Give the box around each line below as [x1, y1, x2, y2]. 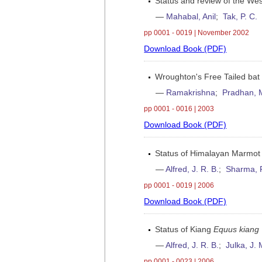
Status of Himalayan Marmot [155, 149, 261, 158]
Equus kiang [213, 225, 260, 235]
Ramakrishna [166, 88, 216, 98]
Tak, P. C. [223, 12, 258, 21]
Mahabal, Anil [166, 12, 216, 21]
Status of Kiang [155, 225, 214, 235]
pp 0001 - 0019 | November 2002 [144, 28, 250, 37]
